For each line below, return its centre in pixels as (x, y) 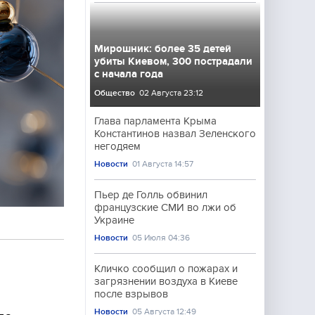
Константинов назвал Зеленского (175, 134)
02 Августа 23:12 (172, 93)
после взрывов (131, 294)
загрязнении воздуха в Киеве (166, 281)
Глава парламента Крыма (155, 121)
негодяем (117, 146)
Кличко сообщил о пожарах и (166, 269)
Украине (114, 220)
